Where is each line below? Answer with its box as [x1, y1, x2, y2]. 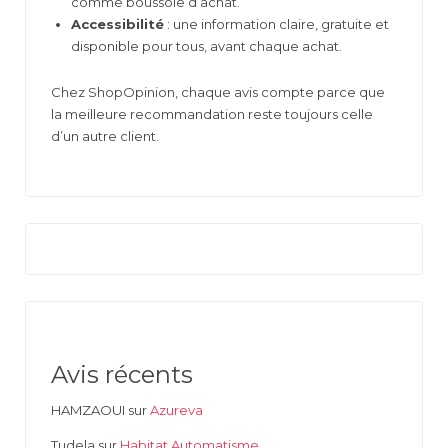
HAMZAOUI [51, 401, 125, 418]
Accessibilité [71, 15, 164, 32]
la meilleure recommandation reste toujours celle [51, 105, 373, 122]
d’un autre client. [51, 127, 159, 144]
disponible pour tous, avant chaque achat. [71, 37, 342, 54]
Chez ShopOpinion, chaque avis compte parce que [51, 83, 385, 100]
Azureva [150, 401, 203, 418]
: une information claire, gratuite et [164, 15, 389, 32]
